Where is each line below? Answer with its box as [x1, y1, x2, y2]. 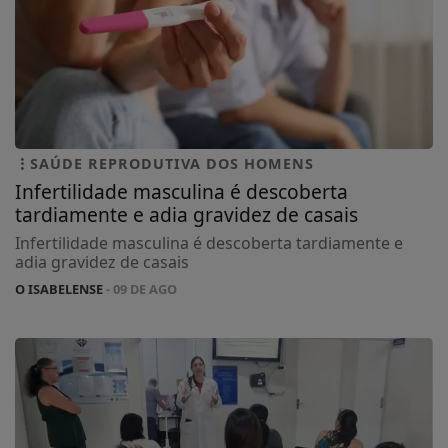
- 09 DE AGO [103, 280, 177, 299]
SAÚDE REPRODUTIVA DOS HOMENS [30, 154, 314, 174]
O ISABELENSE [15, 280, 103, 299]
